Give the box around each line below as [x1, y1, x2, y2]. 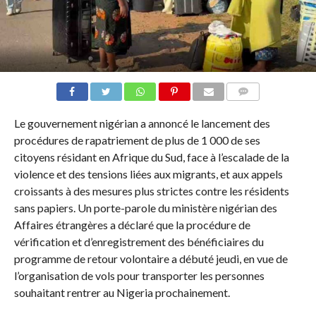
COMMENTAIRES [231, 103, 297, 113]
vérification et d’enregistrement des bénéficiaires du [13, 234, 264, 248]
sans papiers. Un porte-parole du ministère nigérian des [13, 200, 277, 214]
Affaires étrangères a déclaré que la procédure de [13, 217, 250, 231]
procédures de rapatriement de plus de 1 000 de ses [13, 133, 260, 147]
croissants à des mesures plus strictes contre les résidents [13, 183, 289, 197]
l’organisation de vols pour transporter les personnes [13, 268, 265, 282]
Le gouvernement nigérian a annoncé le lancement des [13, 116, 270, 130]
